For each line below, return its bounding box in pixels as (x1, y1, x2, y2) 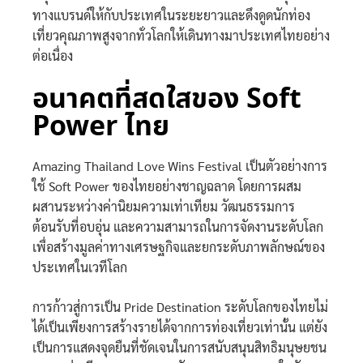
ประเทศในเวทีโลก (32, 258, 127, 275)
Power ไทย (32, 106, 169, 148)
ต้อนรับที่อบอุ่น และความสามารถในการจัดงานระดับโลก (32, 217, 323, 235)
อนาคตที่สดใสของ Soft (32, 79, 301, 121)
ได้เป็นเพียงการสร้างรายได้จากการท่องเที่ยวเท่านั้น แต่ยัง (32, 318, 327, 335)
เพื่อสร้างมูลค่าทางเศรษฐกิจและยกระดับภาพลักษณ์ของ (32, 237, 325, 255)
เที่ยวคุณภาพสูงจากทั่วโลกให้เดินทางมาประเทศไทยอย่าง (32, 27, 330, 45)
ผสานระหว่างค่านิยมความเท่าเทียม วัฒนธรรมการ (32, 197, 295, 215)
